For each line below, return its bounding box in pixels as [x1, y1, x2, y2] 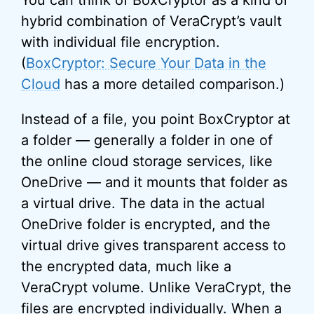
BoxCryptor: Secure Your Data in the [26, 55, 266, 71]
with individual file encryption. [21, 34, 220, 50]
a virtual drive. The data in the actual [21, 195, 265, 212]
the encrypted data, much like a [21, 258, 231, 275]
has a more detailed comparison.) [60, 76, 285, 93]
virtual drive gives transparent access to [21, 237, 286, 254]
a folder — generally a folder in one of [21, 132, 273, 149]
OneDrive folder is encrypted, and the [21, 216, 271, 233]
